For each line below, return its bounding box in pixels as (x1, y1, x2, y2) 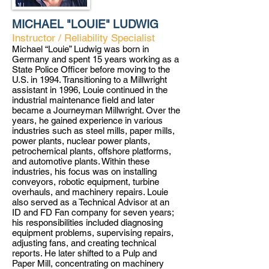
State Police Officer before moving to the (12, 64, 170, 74)
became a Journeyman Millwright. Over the (12, 105, 180, 115)
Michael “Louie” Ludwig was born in (12, 44, 149, 54)
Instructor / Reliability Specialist (12, 32, 155, 44)
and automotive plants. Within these (12, 156, 150, 166)
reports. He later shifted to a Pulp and (12, 248, 157, 258)
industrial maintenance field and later (12, 95, 154, 105)
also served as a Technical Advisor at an (12, 197, 169, 207)
